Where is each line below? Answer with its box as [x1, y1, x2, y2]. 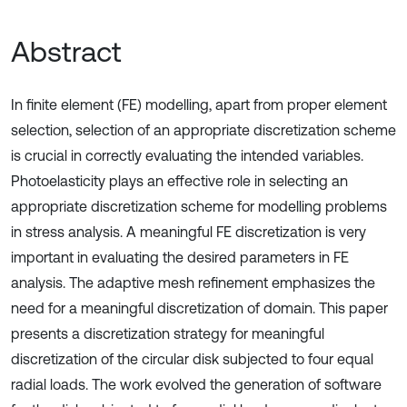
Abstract [11, 35, 122, 68]
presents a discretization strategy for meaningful [11, 325, 324, 342]
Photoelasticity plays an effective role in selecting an [11, 173, 348, 189]
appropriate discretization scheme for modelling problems [11, 198, 387, 214]
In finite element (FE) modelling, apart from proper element [11, 96, 387, 113]
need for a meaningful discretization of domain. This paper [11, 300, 388, 316]
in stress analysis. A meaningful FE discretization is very [11, 223, 366, 240]
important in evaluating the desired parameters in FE [11, 249, 349, 265]
